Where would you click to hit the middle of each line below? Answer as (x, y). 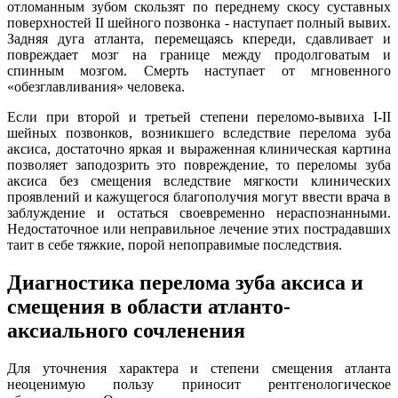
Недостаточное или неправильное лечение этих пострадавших (199, 228)
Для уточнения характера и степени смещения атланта (199, 368)
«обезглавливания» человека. (96, 86)
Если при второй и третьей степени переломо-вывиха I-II (199, 116)
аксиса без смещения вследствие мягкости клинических (199, 180)
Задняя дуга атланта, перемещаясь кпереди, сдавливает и (199, 38)
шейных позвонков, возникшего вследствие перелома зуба (199, 132)
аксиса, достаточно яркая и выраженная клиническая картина (199, 148)
